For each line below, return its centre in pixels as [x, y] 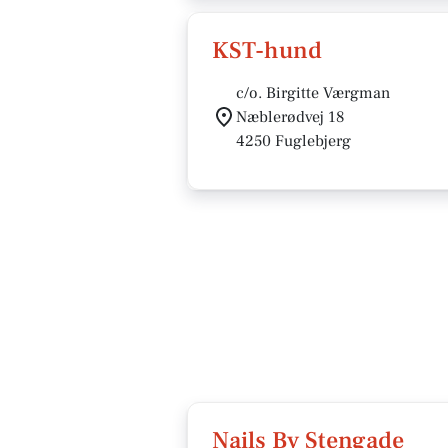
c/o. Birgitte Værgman [313, 93]
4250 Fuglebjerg [293, 141]
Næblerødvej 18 [290, 117]
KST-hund [267, 50]
